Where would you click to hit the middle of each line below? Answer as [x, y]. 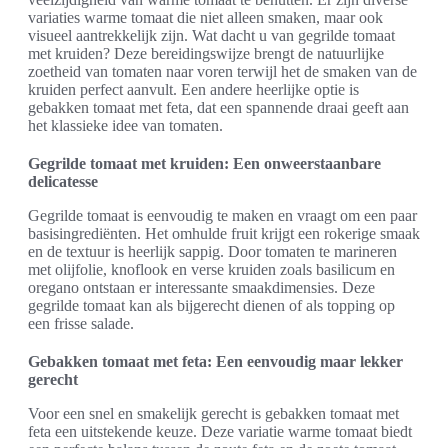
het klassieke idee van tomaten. [125, 125]
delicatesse [63, 181]
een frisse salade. [81, 323]
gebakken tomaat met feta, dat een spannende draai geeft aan [218, 107]
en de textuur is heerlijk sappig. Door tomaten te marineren [212, 251]
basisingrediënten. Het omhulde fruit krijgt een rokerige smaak [224, 233]
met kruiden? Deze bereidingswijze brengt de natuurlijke [206, 53]
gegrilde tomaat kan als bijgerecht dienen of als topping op [211, 305]
